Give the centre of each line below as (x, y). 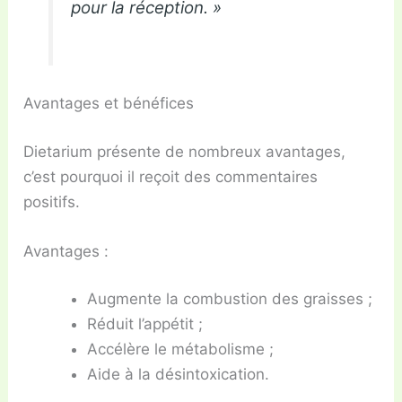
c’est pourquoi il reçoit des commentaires (171, 176)
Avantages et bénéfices (109, 104)
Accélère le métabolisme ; (181, 350)
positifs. (52, 201)
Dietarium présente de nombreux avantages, (185, 151)
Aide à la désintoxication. (179, 375)
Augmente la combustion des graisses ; (230, 299)
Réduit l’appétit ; (145, 324)
